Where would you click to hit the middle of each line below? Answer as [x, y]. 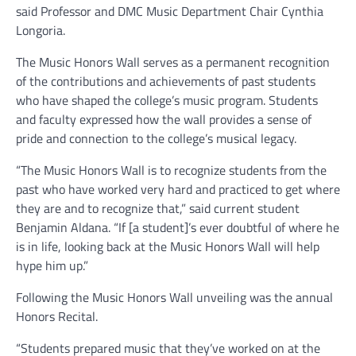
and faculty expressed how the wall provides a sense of [164, 119]
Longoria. [41, 30]
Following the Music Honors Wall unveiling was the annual [174, 297]
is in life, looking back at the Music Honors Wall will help [168, 246]
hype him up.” [54, 265]
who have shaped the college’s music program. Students [167, 100]
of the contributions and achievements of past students [166, 81]
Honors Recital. [57, 316]
